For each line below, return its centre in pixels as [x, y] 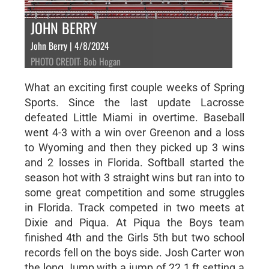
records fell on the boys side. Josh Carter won [134, 252]
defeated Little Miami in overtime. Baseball [134, 117]
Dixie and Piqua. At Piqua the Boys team [134, 222]
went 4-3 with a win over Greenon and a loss [134, 132]
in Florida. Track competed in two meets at [134, 207]
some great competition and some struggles [134, 192]
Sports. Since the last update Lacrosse [134, 102]
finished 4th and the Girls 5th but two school [134, 237]
